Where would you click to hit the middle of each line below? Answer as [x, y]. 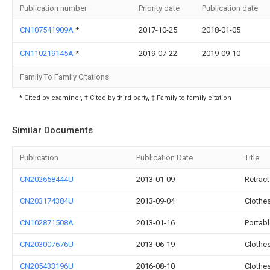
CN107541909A [48, 30]
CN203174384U [47, 201]
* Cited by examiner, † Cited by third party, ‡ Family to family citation [125, 98]
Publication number [53, 8]
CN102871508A [47, 223]
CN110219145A [48, 54]
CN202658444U [47, 180]
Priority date [159, 8]
